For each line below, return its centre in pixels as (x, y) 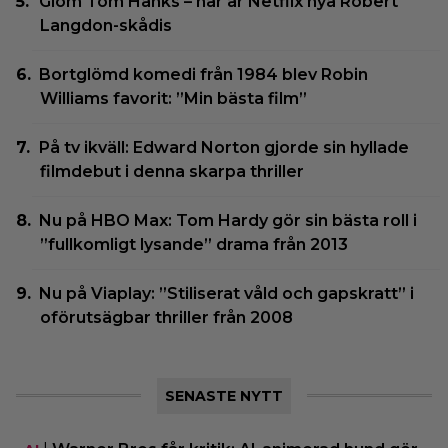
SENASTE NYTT (224, 395)
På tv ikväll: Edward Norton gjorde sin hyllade (224, 147)
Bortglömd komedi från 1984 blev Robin (204, 74)
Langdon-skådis (106, 25)
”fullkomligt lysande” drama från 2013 (194, 244)
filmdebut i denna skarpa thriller (172, 171)
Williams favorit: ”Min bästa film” (173, 98)
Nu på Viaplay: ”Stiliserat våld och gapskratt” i (227, 293)
